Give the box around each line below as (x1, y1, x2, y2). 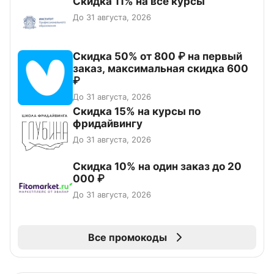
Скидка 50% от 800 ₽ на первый (73, 50, 242, 62)
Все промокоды (87, 231, 167, 243)
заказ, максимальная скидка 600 (73, 62, 248, 75)
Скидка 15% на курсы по (73, 105, 201, 117)
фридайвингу (73, 117, 143, 130)
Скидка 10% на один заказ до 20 (73, 160, 242, 172)
